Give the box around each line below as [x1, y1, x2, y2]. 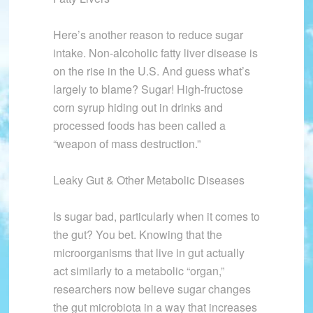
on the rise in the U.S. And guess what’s [52, 63, 250, 80]
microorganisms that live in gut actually [52, 245, 245, 261]
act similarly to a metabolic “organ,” [52, 263, 224, 279]
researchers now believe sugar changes [52, 281, 251, 298]
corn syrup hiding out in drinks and [52, 99, 223, 116]
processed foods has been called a [52, 117, 226, 134]
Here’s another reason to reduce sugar [52, 27, 243, 43]
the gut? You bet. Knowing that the [52, 226, 222, 243]
